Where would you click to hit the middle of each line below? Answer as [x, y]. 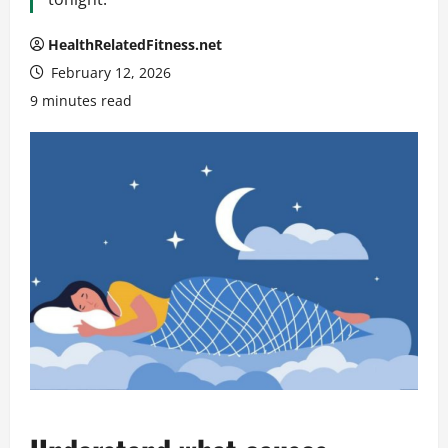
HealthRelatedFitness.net [135, 44]
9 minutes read [81, 100]
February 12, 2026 [109, 72]
